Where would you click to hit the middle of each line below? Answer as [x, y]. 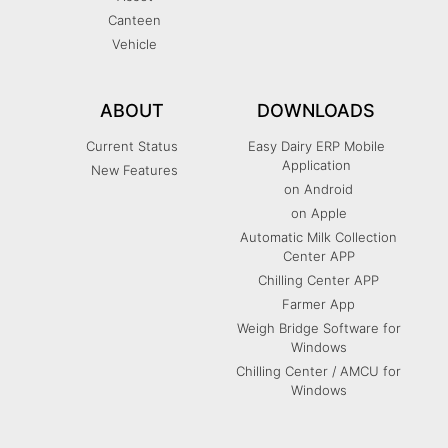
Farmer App [318, 304]
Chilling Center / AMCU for [318, 371]
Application [316, 165]
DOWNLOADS [316, 111]
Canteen [134, 20]
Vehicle [134, 44]
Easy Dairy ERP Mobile [316, 146]
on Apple [318, 213]
